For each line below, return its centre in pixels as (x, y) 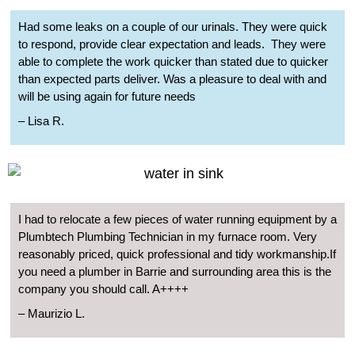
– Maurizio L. (52, 314)
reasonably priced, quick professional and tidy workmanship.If (177, 254)
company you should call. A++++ (103, 289)
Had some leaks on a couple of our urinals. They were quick (173, 26)
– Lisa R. (41, 120)
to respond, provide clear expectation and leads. (141, 44)
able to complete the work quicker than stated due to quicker (173, 61)
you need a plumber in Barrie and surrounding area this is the (175, 272)
